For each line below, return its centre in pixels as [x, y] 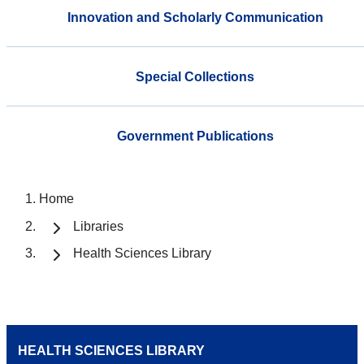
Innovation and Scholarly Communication [195, 17]
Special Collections [195, 76]
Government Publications [195, 136]
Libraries [98, 226]
